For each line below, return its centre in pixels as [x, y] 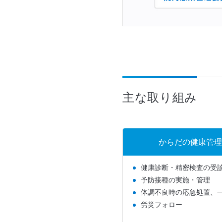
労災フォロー [162, 205]
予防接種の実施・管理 [176, 180]
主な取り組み [160, 97]
